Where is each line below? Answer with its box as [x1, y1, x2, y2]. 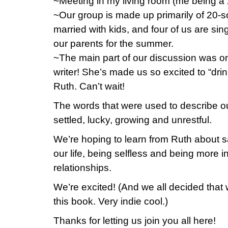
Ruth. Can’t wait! [53, 81, 125, 92]
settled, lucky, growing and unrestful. [53, 115, 212, 125]
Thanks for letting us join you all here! [53, 215, 216, 226]
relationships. [53, 162, 111, 173]
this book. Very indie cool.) [53, 196, 168, 207]
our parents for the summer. [53, 38, 174, 49]
